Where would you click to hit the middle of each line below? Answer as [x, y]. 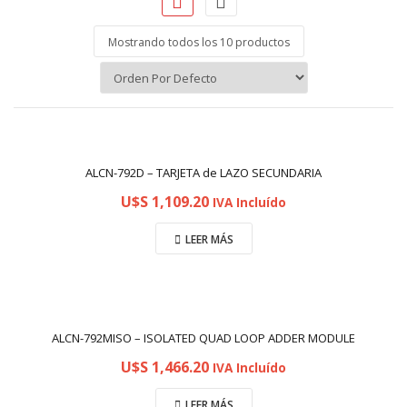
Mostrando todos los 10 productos [199, 42]
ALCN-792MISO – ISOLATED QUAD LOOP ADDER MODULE [203, 338]
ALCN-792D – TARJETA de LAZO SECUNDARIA [203, 173]
